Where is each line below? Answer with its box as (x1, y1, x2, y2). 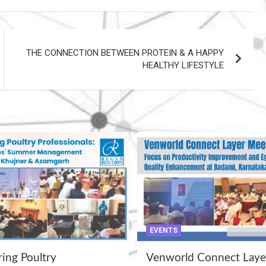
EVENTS (150, 226, 178, 235)
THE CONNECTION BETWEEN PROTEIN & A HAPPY (26, 47, 224, 59)
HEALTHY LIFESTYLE (142, 60, 224, 71)
